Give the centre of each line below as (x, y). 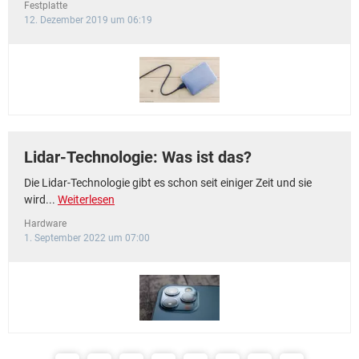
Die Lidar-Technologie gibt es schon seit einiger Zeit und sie (168, 183)
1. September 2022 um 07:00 (87, 238)
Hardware (45, 224)
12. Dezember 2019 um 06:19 (88, 20)
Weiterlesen (86, 200)
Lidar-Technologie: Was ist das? (138, 157)
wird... (41, 200)
